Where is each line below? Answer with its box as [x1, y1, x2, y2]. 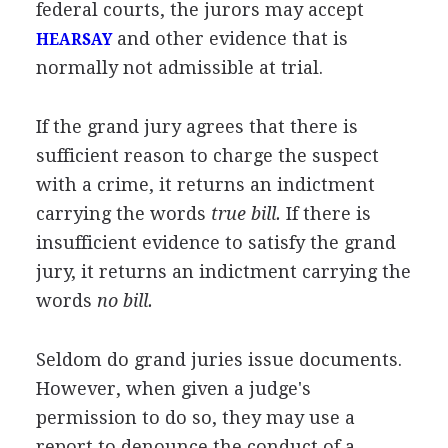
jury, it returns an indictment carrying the [35, 260, 411, 282]
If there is [280, 202, 371, 224]
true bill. [210, 202, 281, 224]
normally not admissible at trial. [35, 56, 323, 78]
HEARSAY [35, 30, 112, 49]
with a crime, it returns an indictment [35, 173, 375, 195]
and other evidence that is [111, 27, 348, 49]
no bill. [96, 289, 153, 311]
